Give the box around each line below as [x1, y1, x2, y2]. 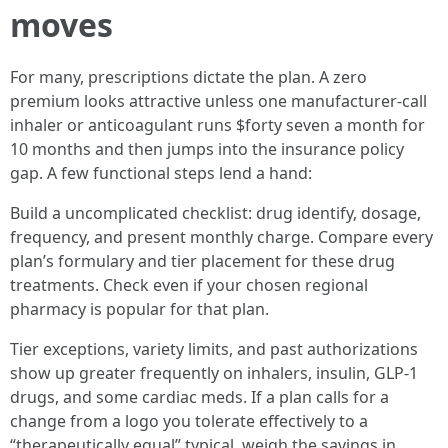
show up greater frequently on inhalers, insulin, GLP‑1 [10, 362, 418, 384]
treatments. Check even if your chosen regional [10, 274, 368, 296]
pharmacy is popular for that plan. [10, 298, 269, 320]
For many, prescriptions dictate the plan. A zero [10, 66, 367, 88]
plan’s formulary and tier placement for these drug [10, 250, 395, 272]
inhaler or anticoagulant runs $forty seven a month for [10, 114, 425, 136]
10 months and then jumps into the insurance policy [10, 138, 404, 160]
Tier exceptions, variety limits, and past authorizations [10, 338, 418, 360]
